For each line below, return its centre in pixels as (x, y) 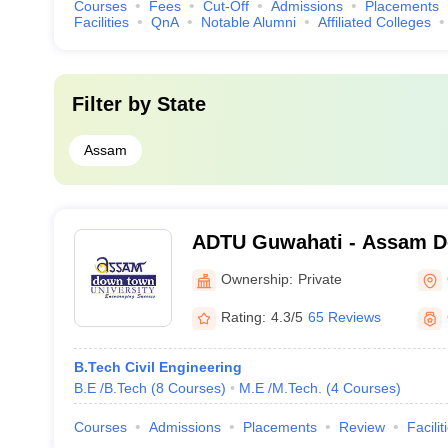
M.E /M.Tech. (280, 388)
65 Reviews (344, 317)
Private (319, 278)
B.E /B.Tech (110, 388)
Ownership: (256, 278)
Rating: (243, 317)
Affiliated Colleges (374, 22)
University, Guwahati (291, 268)
